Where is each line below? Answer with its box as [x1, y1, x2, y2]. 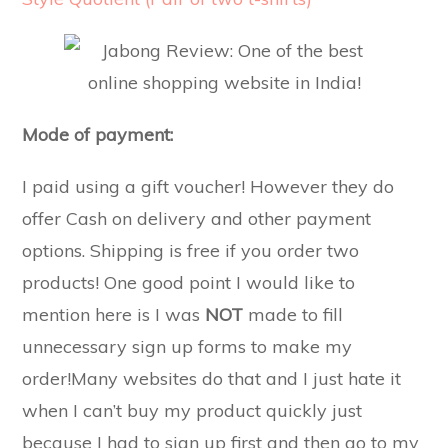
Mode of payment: [22, 123, 174, 146]
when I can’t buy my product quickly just [22, 399, 363, 422]
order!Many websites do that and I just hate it [22, 367, 402, 390]
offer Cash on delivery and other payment [22, 207, 372, 230]
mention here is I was [22, 303, 206, 326]
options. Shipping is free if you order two [22, 239, 360, 262]
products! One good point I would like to [22, 271, 356, 294]
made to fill [243, 303, 344, 326]
